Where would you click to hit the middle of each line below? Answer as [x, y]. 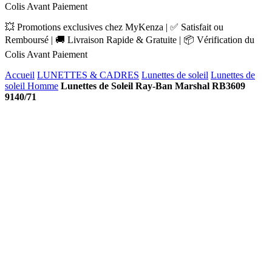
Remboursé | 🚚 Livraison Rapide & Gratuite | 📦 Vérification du [130, 40]
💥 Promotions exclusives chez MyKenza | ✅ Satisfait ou [114, 27]
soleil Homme [32, 86]
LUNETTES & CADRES [88, 75]
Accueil [20, 75]
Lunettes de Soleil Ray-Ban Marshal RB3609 [153, 86]
